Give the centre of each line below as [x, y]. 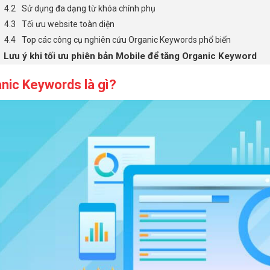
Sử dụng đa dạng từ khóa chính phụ [88, 9]
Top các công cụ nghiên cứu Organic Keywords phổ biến [126, 40]
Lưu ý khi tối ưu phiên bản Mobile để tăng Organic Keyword [130, 56]
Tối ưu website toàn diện [68, 24]
